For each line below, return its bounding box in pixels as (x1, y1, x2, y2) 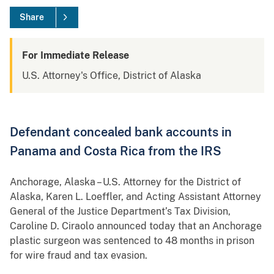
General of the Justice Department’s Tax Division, (10, 206, 231, 218)
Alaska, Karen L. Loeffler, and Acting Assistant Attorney (10, 191, 261, 203)
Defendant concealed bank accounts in (10, 125, 232, 139)
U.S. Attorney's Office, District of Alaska (22, 70, 201, 82)
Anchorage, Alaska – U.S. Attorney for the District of (10, 176, 241, 188)
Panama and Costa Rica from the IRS (10, 144, 221, 158)
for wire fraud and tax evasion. (10, 250, 147, 262)
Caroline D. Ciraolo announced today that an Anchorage (10, 220, 262, 232)
